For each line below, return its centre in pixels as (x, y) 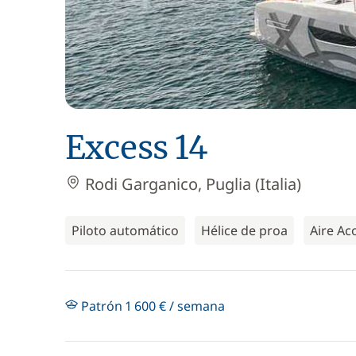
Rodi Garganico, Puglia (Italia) (191, 184)
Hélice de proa (244, 230)
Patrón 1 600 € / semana (151, 306)
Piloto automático (125, 230)
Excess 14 (137, 148)
